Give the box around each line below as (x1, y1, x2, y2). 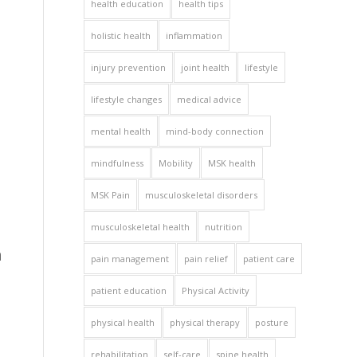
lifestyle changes (91, 93, 163, 106)
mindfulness (91, 157, 144, 170)
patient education (91, 284, 167, 297)
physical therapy (170, 316, 241, 329)
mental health (91, 125, 151, 138)
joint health (181, 61, 230, 74)
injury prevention (91, 61, 167, 74)
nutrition (205, 221, 243, 233)
